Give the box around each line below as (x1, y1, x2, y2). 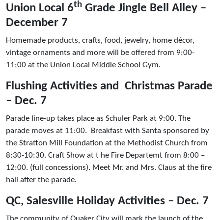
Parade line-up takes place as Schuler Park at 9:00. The (6, 114, 191, 123)
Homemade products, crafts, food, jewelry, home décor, (6, 36, 194, 45)
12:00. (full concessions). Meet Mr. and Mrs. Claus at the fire (6, 164, 212, 172)
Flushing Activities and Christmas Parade (6, 80, 213, 93)
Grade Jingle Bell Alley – (82, 2, 206, 15)
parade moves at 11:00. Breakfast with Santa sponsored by (6, 127, 209, 136)
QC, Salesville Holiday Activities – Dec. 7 (6, 195, 209, 208)
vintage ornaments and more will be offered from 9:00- (6, 49, 194, 57)
